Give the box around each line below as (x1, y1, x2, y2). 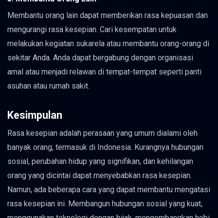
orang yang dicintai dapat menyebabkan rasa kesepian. (7, 171, 192, 181)
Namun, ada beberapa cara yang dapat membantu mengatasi (7, 185, 210, 195)
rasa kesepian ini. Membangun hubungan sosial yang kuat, (7, 199, 202, 209)
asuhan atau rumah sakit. (7, 81, 90, 91)
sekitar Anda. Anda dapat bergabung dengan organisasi (7, 53, 193, 63)
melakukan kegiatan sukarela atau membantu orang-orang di (7, 39, 209, 49)
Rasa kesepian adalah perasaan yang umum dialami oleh (7, 128, 198, 138)
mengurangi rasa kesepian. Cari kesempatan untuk (7, 25, 177, 35)
